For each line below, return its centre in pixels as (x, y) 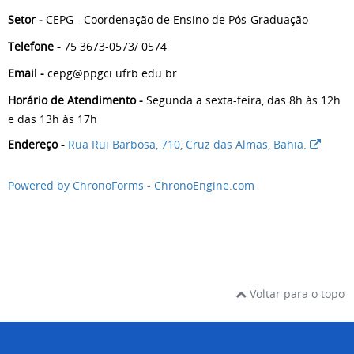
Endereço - (38, 144)
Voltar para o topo (296, 294)
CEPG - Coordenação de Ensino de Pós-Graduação (175, 19)
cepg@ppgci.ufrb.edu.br (111, 73)
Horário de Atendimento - (75, 100)
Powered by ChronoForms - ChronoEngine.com (131, 185)
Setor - (25, 19)
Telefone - (34, 46)
